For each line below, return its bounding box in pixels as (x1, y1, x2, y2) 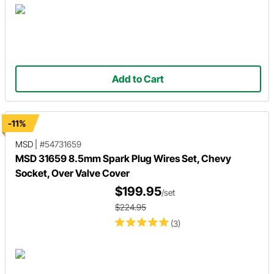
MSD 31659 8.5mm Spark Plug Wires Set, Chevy (15, 152, 231, 165)
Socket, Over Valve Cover (15, 167, 130, 179)
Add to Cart (112, 72, 165, 85)
